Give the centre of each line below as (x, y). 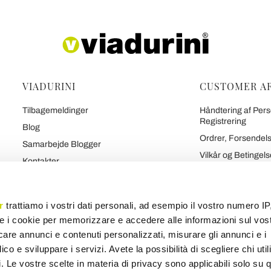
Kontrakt (215, 206)
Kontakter (41, 162)
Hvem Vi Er (43, 195)
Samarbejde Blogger (62, 145)
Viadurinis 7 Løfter (57, 178)
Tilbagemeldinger (55, 111)
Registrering (223, 122)
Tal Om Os (42, 212)
